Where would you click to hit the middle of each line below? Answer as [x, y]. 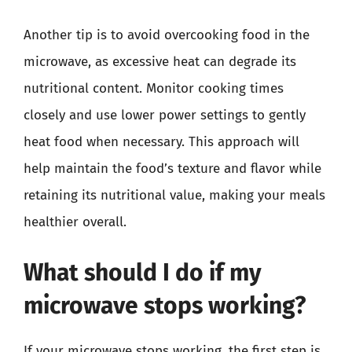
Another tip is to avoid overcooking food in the [167, 35]
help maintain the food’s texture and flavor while [172, 169]
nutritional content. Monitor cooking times [154, 88]
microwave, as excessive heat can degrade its [160, 62]
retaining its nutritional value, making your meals [174, 195]
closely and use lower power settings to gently [165, 115]
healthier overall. [75, 222]
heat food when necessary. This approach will [161, 142]
